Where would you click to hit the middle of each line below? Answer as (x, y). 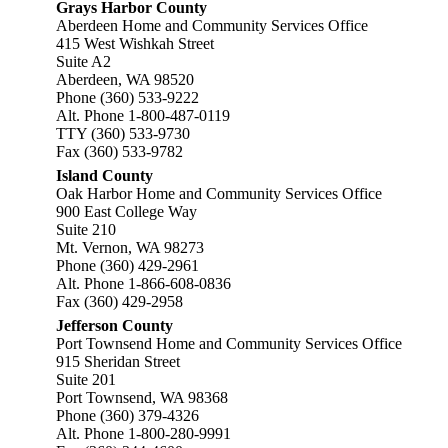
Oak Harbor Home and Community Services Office (219, 193)
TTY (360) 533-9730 (123, 133)
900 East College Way (126, 211)
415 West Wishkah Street (135, 43)
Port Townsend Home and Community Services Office (229, 343)
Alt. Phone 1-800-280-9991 (143, 433)
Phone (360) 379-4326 (127, 415)
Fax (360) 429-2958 (119, 301)
